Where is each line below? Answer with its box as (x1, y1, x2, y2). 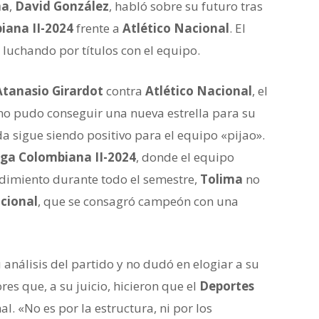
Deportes (199, 278, 254, 294)
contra (103, 83, 145, 99)
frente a (73, 20, 122, 36)
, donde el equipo (136, 149, 234, 165)
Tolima (200, 171, 243, 187)
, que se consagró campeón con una (38, 193, 239, 209)
